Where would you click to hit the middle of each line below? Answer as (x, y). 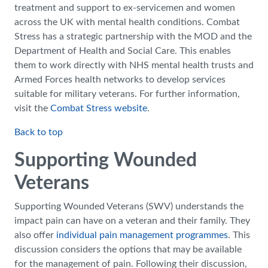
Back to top (39, 132)
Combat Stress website (99, 108)
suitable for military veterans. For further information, (127, 94)
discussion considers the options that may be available (128, 249)
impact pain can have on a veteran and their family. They (132, 221)
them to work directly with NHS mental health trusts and (134, 65)
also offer (35, 235)
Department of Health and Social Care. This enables (123, 51)
